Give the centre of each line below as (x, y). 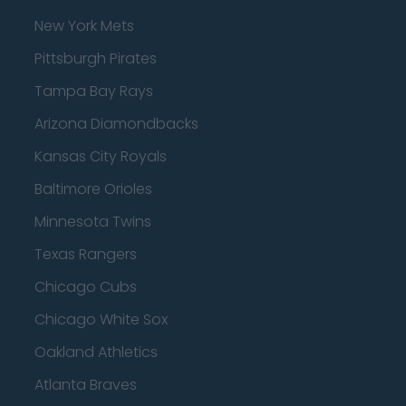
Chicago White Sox (101, 319)
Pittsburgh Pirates (96, 58)
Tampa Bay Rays (94, 91)
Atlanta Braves (86, 385)
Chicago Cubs (86, 287)
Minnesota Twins (93, 222)
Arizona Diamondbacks (116, 124)
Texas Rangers (86, 254)
